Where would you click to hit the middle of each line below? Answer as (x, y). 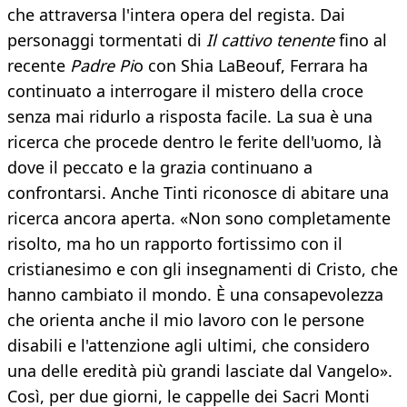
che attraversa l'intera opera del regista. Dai (176, 15)
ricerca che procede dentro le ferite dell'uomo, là (194, 142)
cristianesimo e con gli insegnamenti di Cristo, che (203, 269)
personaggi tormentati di (107, 40)
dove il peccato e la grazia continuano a (160, 168)
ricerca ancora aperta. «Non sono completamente (199, 218)
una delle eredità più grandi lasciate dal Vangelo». (200, 371)
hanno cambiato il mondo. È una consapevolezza (195, 295)
